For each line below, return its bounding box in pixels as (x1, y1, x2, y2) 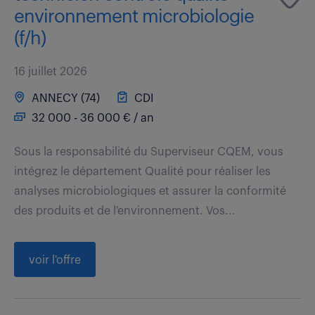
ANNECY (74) (29, 92, 100, 104)
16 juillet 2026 (14, 65, 87, 77)
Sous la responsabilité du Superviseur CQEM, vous (14, 146, 283, 157)
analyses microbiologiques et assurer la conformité (14, 185, 286, 197)
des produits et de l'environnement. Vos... (14, 205, 236, 217)
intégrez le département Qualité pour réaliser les (14, 165, 271, 177)
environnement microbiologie (14, 7, 254, 26)
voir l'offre (29, 254, 81, 266)
